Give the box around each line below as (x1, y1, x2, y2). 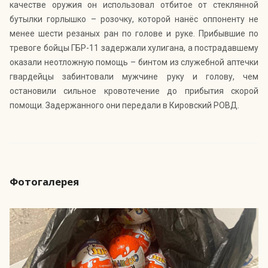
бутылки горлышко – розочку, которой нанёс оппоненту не (10, 14, 258, 25)
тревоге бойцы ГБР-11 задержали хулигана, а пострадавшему (10, 43, 258, 53)
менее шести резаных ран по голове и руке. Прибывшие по (10, 29, 258, 39)
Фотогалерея (10, 175, 79, 189)
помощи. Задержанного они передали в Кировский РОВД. (10, 100, 239, 111)
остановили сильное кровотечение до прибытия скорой (10, 86, 258, 96)
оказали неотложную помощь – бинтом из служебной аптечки (10, 57, 258, 68)
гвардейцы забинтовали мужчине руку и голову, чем (10, 72, 258, 82)
